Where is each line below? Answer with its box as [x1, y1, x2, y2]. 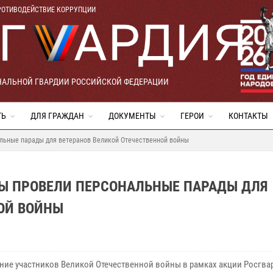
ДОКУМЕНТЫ [108, 111, 156, 121]
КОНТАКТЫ [229, 111, 268, 121]
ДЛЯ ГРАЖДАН [30, 111, 84, 121]
